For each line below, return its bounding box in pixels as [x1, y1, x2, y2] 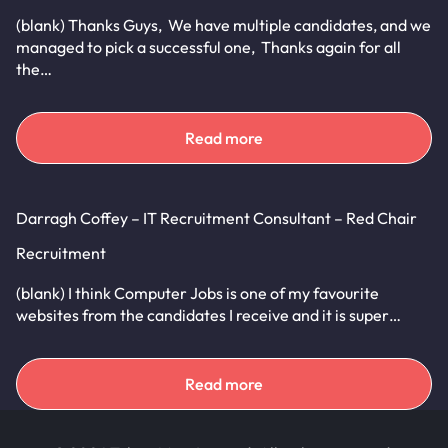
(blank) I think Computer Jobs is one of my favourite [16, 283, 379, 303]
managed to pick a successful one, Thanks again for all [16, 37, 401, 57]
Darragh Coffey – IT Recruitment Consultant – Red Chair [16, 208, 417, 228]
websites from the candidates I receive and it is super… [16, 305, 401, 325]
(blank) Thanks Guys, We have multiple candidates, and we [16, 15, 431, 35]
